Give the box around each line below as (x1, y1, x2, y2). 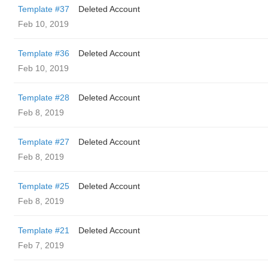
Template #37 (18, 4, 69, 14)
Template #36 (18, 48, 69, 58)
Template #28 (18, 93, 69, 102)
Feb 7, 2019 (18, 240, 64, 250)
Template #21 (18, 226, 69, 235)
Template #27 (18, 137, 69, 147)
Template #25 (18, 181, 69, 191)
